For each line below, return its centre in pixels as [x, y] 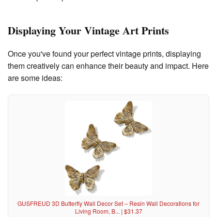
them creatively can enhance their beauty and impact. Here [108, 65]
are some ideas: [35, 77]
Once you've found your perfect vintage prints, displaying [104, 53]
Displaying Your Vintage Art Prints [88, 31]
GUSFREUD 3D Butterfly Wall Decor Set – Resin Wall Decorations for [108, 203]
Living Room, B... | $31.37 [108, 211]
